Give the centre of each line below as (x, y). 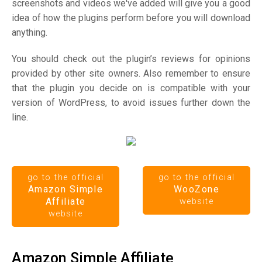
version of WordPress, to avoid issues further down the (131, 102)
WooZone (196, 189)
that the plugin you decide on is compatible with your (131, 88)
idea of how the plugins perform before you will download (131, 18)
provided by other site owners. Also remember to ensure (131, 73)
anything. (30, 32)
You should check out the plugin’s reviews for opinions (131, 58)
